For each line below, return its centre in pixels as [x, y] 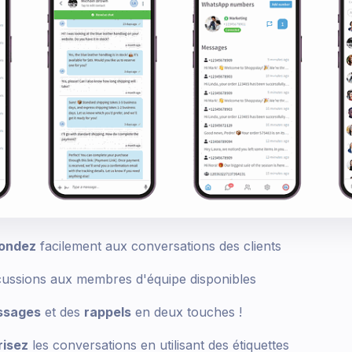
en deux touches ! [187, 312]
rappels [108, 312]
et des [62, 312]
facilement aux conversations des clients [159, 246]
